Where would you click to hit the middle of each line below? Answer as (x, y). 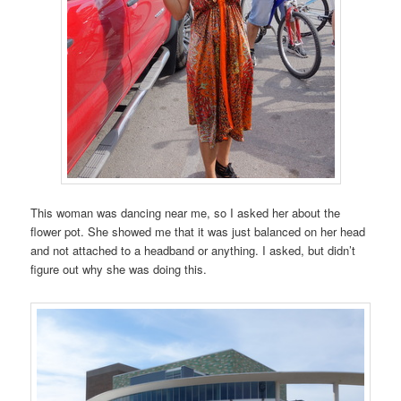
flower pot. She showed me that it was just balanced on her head (198, 232)
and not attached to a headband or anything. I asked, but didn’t (193, 251)
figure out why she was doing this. (119, 269)
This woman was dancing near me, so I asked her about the (186, 213)
